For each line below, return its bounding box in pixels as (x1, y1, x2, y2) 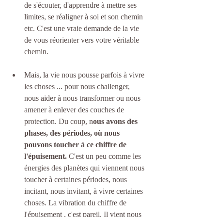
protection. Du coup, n (24, 117, 93, 126)
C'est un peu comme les (69, 152, 143, 161)
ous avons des (93, 117, 139, 126)
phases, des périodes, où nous (24, 129, 122, 138)
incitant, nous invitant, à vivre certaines (24, 187, 145, 196)
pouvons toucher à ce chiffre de (24, 140, 128, 149)
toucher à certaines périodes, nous (24, 175, 129, 184)
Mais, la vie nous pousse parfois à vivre (24, 71, 146, 79)
